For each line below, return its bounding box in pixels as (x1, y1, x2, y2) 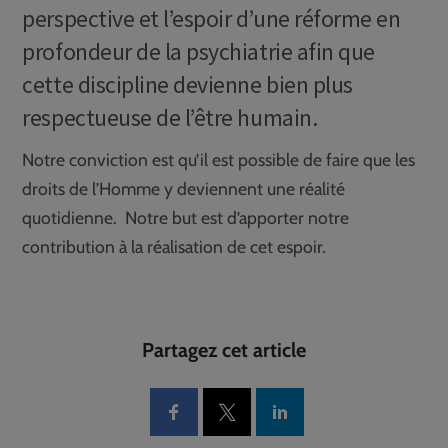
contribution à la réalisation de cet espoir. (22, 236, 327, 258)
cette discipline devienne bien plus (22, 69, 353, 99)
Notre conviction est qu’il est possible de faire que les (22, 149, 416, 171)
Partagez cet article (142, 338, 306, 363)
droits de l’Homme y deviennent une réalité (22, 178, 346, 200)
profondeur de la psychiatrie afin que (22, 36, 375, 66)
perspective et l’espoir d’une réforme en (22, 3, 401, 33)
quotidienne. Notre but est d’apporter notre (22, 207, 350, 229)
